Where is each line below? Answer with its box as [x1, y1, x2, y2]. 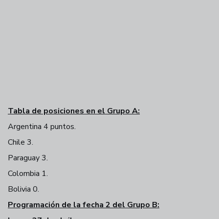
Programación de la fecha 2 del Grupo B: [8, 199, 159, 211]
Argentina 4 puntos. [8, 121, 76, 132]
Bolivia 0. [8, 184, 39, 195]
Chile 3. [8, 137, 33, 148]
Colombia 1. [8, 168, 48, 179]
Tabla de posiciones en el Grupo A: [8, 106, 140, 117]
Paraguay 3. [8, 153, 48, 164]
